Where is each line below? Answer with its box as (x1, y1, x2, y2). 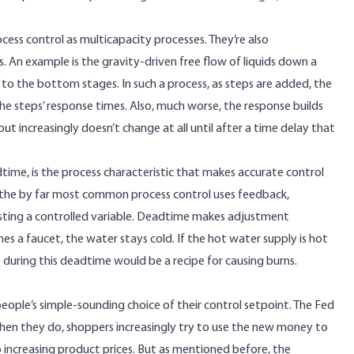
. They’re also (205, 34, 269, 47)
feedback (238, 189, 287, 201)
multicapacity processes (80, 34, 205, 47)
